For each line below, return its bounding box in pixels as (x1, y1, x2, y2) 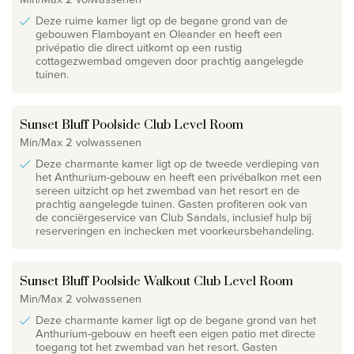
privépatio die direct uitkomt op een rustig (36, 38, 242, 56)
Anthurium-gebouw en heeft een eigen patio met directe (36, 324, 315, 342)
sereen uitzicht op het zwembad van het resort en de (36, 181, 299, 199)
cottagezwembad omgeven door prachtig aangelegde (36, 51, 303, 70)
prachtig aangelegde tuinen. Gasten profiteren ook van (36, 194, 307, 213)
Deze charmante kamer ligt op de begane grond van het (36, 311, 316, 329)
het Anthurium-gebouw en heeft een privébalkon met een (36, 168, 322, 186)
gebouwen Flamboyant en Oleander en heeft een (36, 24, 282, 43)
